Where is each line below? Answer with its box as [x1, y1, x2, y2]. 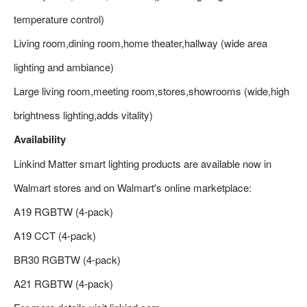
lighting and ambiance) [14, 59, 114, 74]
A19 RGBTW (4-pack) [14, 204, 113, 219]
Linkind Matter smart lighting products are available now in [14, 156, 271, 171]
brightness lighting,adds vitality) [14, 107, 153, 122]
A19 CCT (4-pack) [14, 228, 96, 243]
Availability [14, 131, 66, 147]
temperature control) [14, 11, 104, 26]
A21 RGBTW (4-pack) [14, 275, 113, 291]
